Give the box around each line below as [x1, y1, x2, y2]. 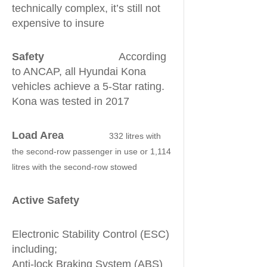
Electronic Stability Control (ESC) [12, 228, 169, 240]
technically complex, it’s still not [12, 2, 160, 14]
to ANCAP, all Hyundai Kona [12, 66, 146, 77]
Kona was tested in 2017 [12, 95, 141, 107]
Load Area [12, 129, 64, 141]
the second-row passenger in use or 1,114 [12, 147, 171, 156]
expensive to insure [12, 17, 104, 29]
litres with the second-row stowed [12, 162, 151, 172]
